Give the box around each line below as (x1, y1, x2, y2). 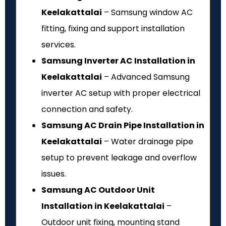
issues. (41, 168, 66, 180)
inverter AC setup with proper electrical (41, 87, 200, 99)
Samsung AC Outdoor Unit (41, 184, 155, 196)
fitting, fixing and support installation (41, 23, 185, 35)
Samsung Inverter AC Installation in (41, 55, 195, 67)
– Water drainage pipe (102, 136, 193, 148)
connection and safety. (41, 103, 133, 116)
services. (41, 39, 76, 51)
